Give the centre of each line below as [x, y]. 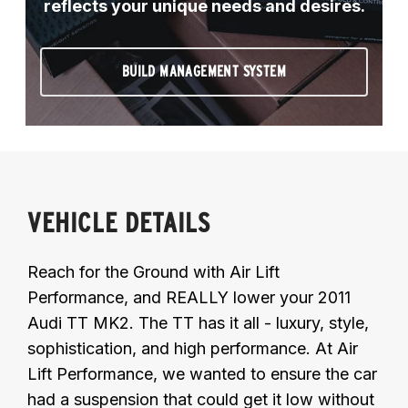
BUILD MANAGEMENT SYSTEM [204, 71]
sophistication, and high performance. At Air [193, 348]
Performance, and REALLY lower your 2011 [189, 297]
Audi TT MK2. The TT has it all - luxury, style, [198, 322]
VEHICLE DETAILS [119, 222]
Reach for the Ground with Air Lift [153, 271]
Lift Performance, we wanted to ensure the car [202, 373]
